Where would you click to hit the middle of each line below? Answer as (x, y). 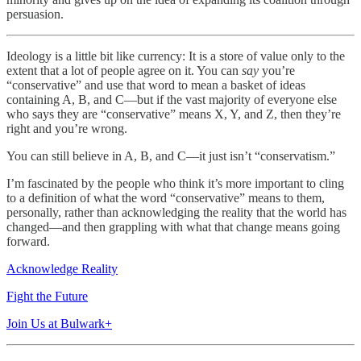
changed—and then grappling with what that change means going (173, 226)
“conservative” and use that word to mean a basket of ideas (156, 85)
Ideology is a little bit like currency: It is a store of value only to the (176, 56)
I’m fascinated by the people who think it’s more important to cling (175, 183)
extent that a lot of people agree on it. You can (124, 70)
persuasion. (35, 14)
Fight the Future (47, 296)
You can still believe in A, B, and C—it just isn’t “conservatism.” (171, 156)
